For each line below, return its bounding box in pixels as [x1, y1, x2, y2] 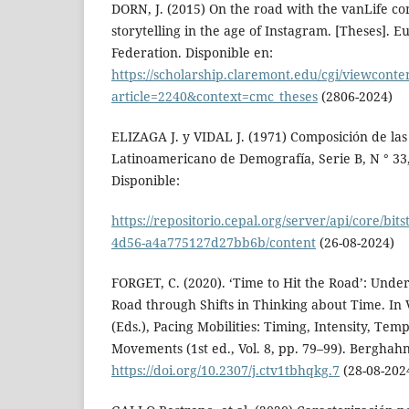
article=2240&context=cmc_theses [111, 88, 318, 106]
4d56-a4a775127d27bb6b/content [111, 234, 316, 252]
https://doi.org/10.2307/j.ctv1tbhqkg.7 [111, 362, 340, 380]
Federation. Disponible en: [111, 44, 273, 62]
